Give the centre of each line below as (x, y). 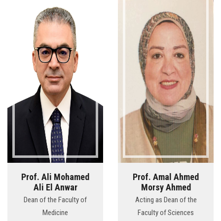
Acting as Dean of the (166, 200)
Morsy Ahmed (166, 187)
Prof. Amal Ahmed (166, 177)
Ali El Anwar (55, 187)
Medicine (55, 213)
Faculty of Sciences (166, 213)
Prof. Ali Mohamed (55, 177)
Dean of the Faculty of (55, 200)
